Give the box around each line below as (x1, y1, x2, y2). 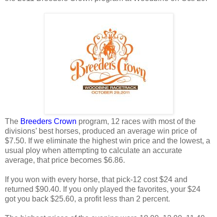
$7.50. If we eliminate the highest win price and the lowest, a (5, 136, 210, 145)
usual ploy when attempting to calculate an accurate (5, 146, 182, 155)
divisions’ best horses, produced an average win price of (5, 126, 197, 135)
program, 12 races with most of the (77, 117, 196, 125)
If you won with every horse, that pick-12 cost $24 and (5, 175, 187, 184)
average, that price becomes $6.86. (5, 155, 129, 164)
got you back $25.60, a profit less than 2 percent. (5, 194, 174, 203)
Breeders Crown (20, 117, 77, 125)
